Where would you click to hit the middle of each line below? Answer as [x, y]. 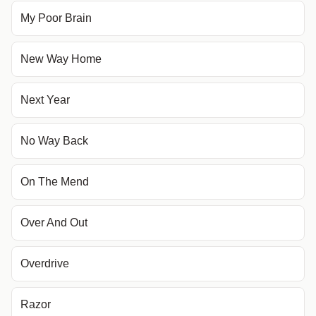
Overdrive [45, 263]
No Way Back [54, 141]
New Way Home [61, 59]
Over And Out [54, 223]
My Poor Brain [56, 18]
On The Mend [55, 182]
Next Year [45, 100]
